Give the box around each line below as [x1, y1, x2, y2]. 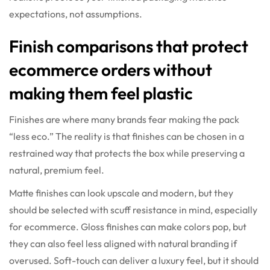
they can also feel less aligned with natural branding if [9, 237, 237, 250]
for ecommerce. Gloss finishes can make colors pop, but [9, 221, 246, 233]
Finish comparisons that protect [9, 36, 248, 57]
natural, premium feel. [9, 164, 104, 177]
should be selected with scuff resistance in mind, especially [9, 204, 257, 216]
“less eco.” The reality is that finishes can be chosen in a [9, 130, 244, 143]
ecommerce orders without [9, 59, 212, 81]
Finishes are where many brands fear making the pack [9, 113, 239, 126]
